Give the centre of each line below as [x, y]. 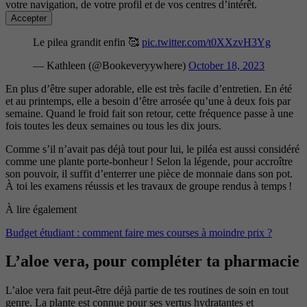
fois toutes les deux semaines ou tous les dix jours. [115, 125]
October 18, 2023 [226, 65]
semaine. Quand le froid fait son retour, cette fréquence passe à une [149, 113]
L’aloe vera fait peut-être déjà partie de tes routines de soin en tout [147, 291]
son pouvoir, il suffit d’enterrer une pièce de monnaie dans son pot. [149, 173]
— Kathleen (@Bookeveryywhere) [111, 65]
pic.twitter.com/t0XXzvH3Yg [206, 42]
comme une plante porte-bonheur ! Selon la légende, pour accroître [149, 161]
